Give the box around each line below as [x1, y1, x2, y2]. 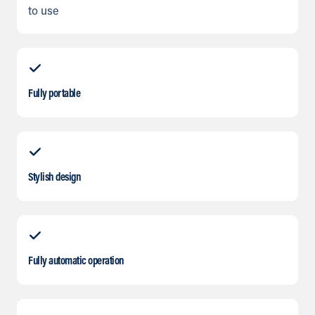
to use [28, 6, 58, 18]
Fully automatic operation [28, 256, 124, 268]
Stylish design [28, 172, 81, 184]
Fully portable [28, 89, 80, 101]
